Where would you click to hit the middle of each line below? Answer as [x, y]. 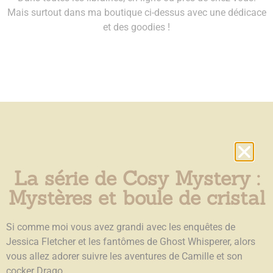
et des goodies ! [136, 27]
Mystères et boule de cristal [136, 197]
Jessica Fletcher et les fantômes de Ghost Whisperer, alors [131, 241]
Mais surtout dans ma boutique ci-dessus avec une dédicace [136, 12]
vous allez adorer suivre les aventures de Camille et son [124, 256]
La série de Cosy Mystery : [136, 178]
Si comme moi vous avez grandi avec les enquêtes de [121, 227]
